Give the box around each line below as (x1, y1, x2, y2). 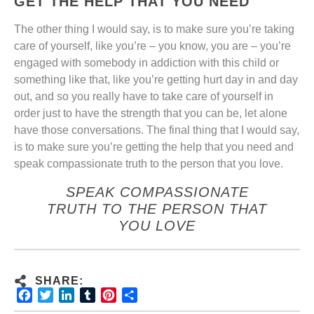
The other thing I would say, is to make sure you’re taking (14, 23, 294, 36)
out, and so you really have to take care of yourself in (14, 90, 273, 103)
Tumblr (95, 289, 130, 301)
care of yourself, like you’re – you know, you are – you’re (14, 40, 291, 53)
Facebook (32, 289, 82, 301)
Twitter (53, 289, 86, 301)
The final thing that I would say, (146, 124, 299, 137)
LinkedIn (74, 289, 117, 301)
